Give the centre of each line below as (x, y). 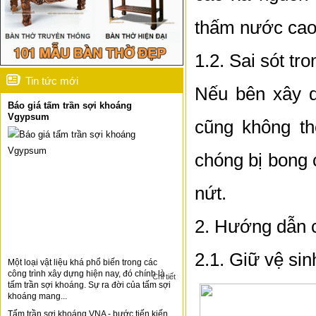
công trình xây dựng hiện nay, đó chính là (86, 274)
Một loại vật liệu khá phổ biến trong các (83, 263)
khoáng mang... (37, 297)
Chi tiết (164, 277)
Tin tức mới (52, 81)
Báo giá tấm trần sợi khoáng (70, 106)
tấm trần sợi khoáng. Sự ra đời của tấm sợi (89, 285)
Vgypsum (29, 117)
